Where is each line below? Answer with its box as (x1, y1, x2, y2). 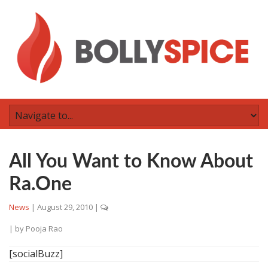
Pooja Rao (26, 223, 63, 234)
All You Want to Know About (9, 152, 253, 171)
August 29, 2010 (37, 202, 93, 212)
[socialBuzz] (9, 247, 63, 260)
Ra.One (9, 175, 72, 194)
